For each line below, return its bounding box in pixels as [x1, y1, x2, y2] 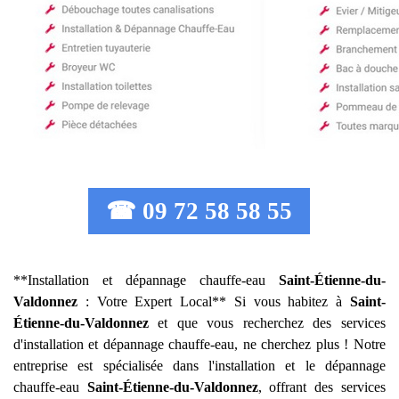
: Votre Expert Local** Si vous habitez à [77, 294, 350, 309]
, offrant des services [257, 379, 386, 395]
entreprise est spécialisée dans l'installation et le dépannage [13, 358, 386, 373]
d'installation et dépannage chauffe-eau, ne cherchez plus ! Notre [13, 337, 386, 352]
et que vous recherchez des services [149, 315, 386, 330]
